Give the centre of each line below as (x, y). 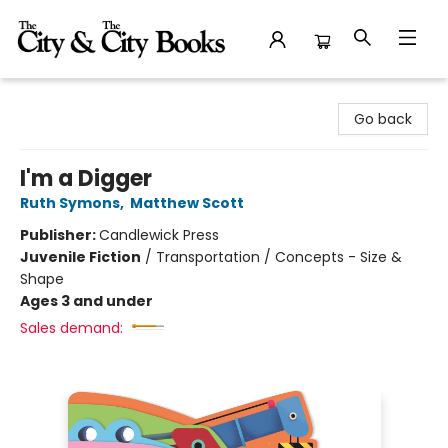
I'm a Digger (86, 178)
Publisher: (59, 235)
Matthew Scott (187, 203)
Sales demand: (71, 328)
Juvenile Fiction (80, 257)
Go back (383, 119)
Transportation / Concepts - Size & (279, 257)
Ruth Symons (70, 203)
